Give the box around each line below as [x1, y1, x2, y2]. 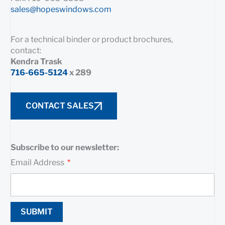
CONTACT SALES [26, 101, 94, 111]
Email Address [11, 158, 66, 168]
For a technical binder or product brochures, [11, 35, 173, 45]
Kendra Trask [11, 57, 62, 67]
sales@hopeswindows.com [11, 5, 111, 15]
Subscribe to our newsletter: [11, 143, 119, 153]
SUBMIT [21, 206, 53, 216]
